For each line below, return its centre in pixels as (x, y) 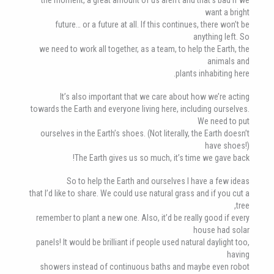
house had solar (221, 230)
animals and (228, 61)
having (238, 254)
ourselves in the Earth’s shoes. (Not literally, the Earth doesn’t (145, 133)
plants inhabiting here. (213, 73)
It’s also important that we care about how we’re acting (155, 96)
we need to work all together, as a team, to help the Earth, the (144, 49)
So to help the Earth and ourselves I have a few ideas (158, 181)
